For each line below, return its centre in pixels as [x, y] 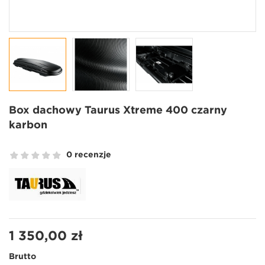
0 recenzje [89, 155]
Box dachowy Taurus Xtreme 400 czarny [118, 110]
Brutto [22, 256]
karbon [28, 125]
